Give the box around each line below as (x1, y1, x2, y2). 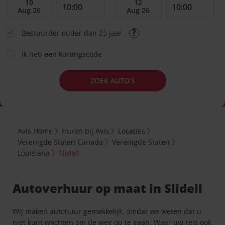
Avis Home (18, 126, 53, 136)
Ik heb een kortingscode (21, 49, 102, 59)
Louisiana (18, 148, 50, 158)
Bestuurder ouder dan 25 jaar (21, 28, 124, 38)
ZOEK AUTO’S (90, 75, 135, 85)
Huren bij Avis (62, 126, 109, 136)
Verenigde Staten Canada (18, 137, 103, 147)
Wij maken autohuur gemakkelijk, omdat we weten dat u (13, 206, 202, 216)
